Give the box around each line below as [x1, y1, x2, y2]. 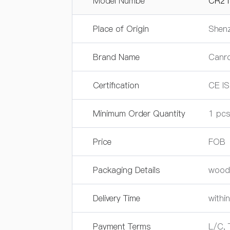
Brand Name [93, 51, 140, 63]
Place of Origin [93, 23, 149, 34]
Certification [93, 80, 139, 91]
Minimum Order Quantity [93, 108, 185, 119]
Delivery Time [93, 193, 140, 204]
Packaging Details [93, 164, 160, 176]
